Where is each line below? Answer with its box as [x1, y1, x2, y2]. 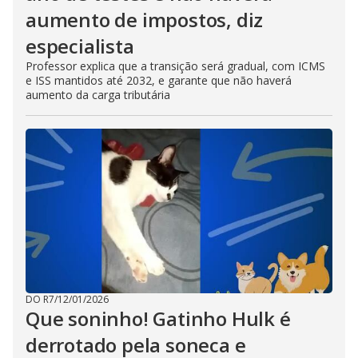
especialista [26, 33, 134, 59]
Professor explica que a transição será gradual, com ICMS [26, 58, 325, 74]
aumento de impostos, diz [26, 6, 264, 33]
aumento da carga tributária [26, 87, 170, 102]
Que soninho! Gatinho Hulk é [26, 305, 291, 332]
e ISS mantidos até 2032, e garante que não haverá [26, 73, 292, 88]
